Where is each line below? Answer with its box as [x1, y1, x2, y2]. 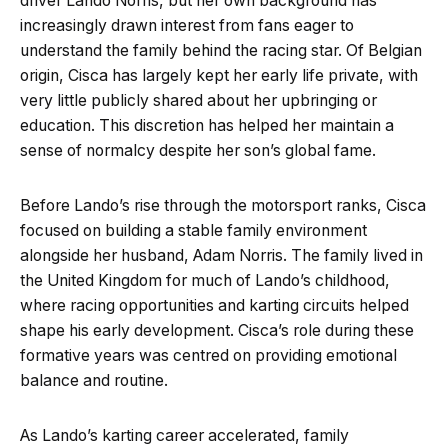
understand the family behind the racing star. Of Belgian [20, 40, 422, 60]
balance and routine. [20, 370, 168, 390]
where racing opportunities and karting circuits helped [20, 295, 409, 315]
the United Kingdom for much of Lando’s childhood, [20, 270, 390, 290]
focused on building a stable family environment [20, 220, 367, 240]
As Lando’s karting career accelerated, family [20, 425, 349, 445]
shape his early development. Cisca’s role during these [20, 320, 414, 340]
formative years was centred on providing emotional [20, 345, 397, 365]
